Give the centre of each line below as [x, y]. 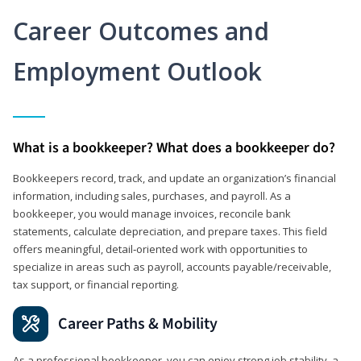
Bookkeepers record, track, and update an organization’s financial [174, 178]
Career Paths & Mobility [138, 324]
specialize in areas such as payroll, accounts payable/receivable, [172, 266]
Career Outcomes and [141, 31]
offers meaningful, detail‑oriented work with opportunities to [160, 249]
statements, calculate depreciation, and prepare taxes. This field [170, 231]
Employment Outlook [137, 71]
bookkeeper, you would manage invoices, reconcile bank [152, 213]
